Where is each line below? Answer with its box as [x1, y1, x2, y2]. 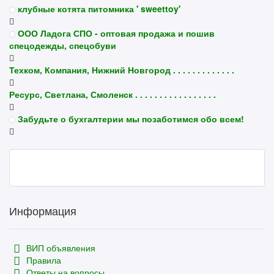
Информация [9, 202, 76, 218]
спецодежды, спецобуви [9, 39, 116, 51]
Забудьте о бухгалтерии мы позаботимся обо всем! [18, 113, 244, 125]
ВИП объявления [24, 242, 95, 254]
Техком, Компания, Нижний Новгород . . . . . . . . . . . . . [9, 64, 234, 76]
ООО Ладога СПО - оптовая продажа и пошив [18, 27, 215, 39]
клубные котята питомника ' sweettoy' [18, 2, 180, 15]
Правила [24, 254, 61, 266]
